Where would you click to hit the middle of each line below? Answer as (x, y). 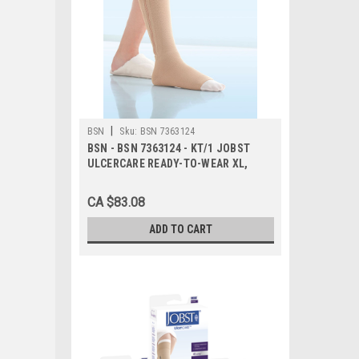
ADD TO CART (180, 229)
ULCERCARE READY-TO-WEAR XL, (167, 163)
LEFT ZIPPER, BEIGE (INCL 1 (155, 179)
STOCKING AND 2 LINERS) (150, 194)
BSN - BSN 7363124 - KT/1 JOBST (168, 148)
